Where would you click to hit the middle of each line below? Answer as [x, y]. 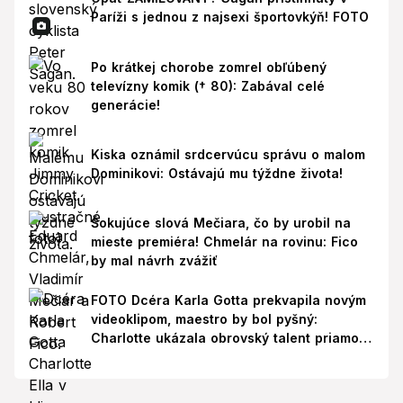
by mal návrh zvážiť [154, 260]
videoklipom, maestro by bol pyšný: [204, 319]
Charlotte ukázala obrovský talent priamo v [230, 338]
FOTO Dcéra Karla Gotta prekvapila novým [228, 300]
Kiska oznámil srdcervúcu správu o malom [228, 154]
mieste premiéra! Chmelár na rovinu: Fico [224, 241]
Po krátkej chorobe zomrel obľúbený [208, 67]
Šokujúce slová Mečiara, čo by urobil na [220, 222]
